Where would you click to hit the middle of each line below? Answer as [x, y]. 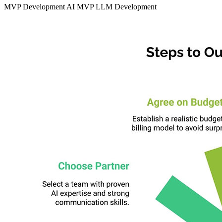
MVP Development [35, 6]
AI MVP [81, 6]
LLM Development [126, 6]
